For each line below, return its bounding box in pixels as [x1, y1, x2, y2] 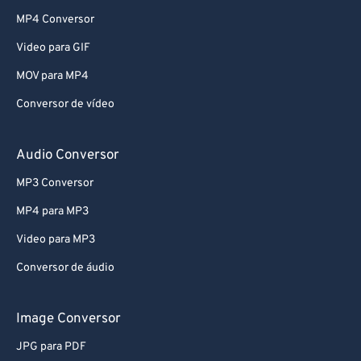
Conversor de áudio [16, 261, 114, 276]
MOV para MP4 [16, 69, 89, 84]
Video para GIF [16, 41, 90, 56]
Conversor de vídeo [16, 98, 114, 112]
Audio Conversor [16, 147, 119, 165]
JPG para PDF [16, 340, 86, 355]
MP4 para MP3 [16, 205, 89, 219]
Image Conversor [16, 310, 121, 329]
